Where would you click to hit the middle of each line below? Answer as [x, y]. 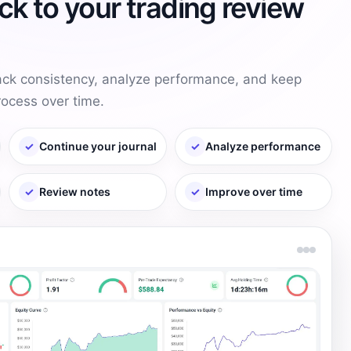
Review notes [75, 191]
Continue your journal [98, 146]
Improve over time [253, 191]
